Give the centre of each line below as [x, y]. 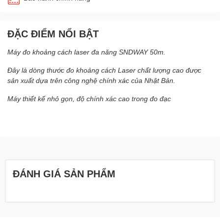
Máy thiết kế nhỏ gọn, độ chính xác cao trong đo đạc [89, 98]
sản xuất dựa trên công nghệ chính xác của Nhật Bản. [91, 80]
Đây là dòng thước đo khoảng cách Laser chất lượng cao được [104, 70]
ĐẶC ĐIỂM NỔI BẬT [53, 33]
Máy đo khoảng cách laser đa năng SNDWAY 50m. [86, 52]
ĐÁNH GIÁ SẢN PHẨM [64, 173]
